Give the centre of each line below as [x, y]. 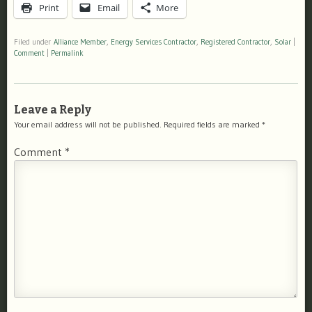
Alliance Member [80, 42]
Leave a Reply [53, 109]
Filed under [34, 42]
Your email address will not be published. [88, 124]
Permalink [67, 53]
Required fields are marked [213, 124]
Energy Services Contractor [154, 42]
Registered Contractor [235, 42]
